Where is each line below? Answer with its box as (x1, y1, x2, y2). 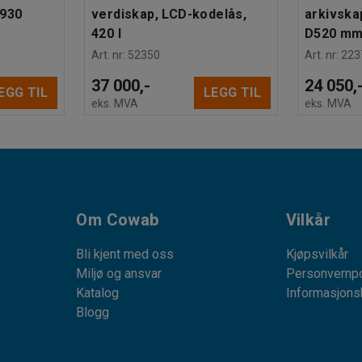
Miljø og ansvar (76, 266, 162, 281)
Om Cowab (76, 210, 159, 229)
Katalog (76, 285, 120, 301)
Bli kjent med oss (76, 246, 175, 262)
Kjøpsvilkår (285, 246, 348, 262)
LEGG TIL (203, 85, 261, 100)
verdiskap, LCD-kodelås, (91, 6, 247, 22)
